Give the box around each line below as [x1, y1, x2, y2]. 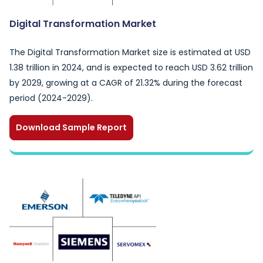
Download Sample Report [16, 122, 127, 133]
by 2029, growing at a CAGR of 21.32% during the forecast [9, 77, 242, 89]
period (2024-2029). [9, 92, 93, 104]
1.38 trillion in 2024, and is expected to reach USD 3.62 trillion [9, 62, 253, 73]
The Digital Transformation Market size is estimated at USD [9, 46, 251, 58]
